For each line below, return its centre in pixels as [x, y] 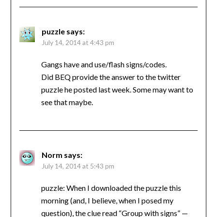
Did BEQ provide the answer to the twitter [111, 77]
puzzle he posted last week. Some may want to [117, 90]
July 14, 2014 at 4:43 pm [78, 43]
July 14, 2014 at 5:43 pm [78, 166]
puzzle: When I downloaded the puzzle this [111, 188]
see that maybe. [67, 102]
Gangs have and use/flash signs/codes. [104, 64]
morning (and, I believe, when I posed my [107, 201]
